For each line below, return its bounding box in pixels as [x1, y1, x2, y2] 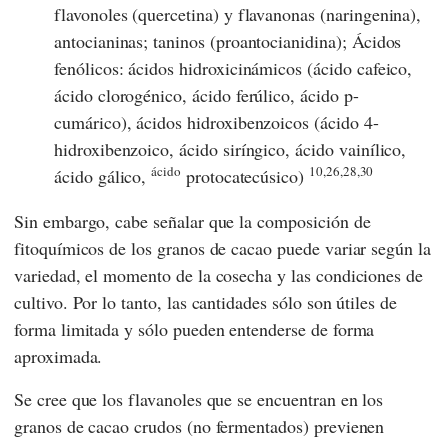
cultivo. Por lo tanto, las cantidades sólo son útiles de [14, 289, 397, 314]
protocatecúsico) [180, 163, 310, 188]
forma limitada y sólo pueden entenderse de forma [14, 316, 375, 341]
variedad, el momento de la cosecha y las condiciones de [14, 262, 424, 287]
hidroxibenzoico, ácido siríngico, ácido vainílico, [54, 136, 407, 161]
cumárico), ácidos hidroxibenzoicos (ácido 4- [54, 109, 379, 134]
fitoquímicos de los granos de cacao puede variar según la [14, 235, 431, 260]
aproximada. [14, 343, 103, 368]
